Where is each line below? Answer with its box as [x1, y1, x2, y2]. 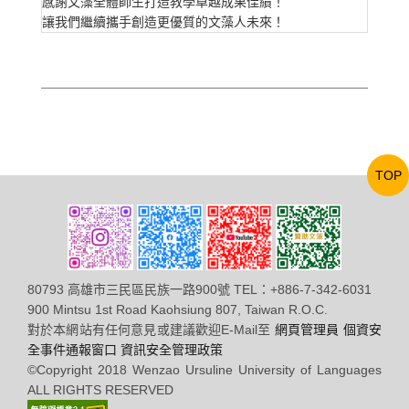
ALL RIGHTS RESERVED [27, 383, 173, 398]
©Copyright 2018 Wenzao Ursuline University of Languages [27, 362, 382, 378]
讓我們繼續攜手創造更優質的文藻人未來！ [42, 15, 285, 30]
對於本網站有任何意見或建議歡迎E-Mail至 [27, 322, 275, 338]
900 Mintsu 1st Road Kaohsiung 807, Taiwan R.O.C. [27, 302, 328, 318]
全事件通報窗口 [27, 342, 117, 358]
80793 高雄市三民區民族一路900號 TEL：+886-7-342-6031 [27, 282, 372, 298]
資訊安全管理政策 [121, 342, 223, 358]
